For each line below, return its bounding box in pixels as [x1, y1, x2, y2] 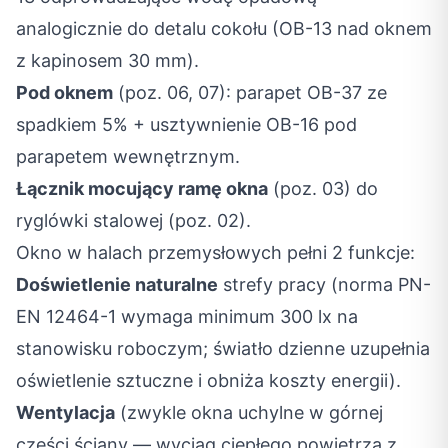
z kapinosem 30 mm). [16, 50, 199, 71]
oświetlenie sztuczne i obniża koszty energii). [16, 370, 401, 391]
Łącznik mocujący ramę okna [16, 178, 268, 199]
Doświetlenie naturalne [16, 274, 218, 295]
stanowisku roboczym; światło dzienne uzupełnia [16, 338, 430, 359]
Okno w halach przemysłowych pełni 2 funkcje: [16, 242, 415, 263]
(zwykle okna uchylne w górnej [115, 402, 383, 423]
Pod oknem [16, 82, 113, 103]
